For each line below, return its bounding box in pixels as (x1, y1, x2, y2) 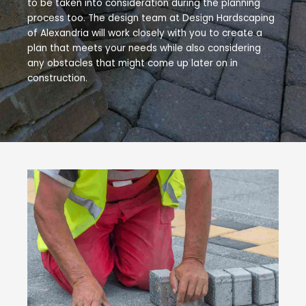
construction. (27, 72, 87, 85)
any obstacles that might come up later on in (27, 57, 238, 70)
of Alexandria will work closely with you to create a (27, 27, 262, 40)
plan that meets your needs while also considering (27, 42, 261, 55)
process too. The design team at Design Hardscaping (27, 12, 275, 25)
